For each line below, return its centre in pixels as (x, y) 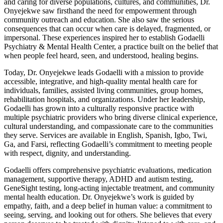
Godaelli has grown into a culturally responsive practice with (99, 108)
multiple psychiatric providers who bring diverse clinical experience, (111, 117)
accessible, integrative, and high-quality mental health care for (101, 81)
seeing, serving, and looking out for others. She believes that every (108, 215)
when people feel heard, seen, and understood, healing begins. (101, 55)
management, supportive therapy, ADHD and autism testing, (99, 179)
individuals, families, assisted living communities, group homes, (104, 90)
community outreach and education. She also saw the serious (99, 19)
